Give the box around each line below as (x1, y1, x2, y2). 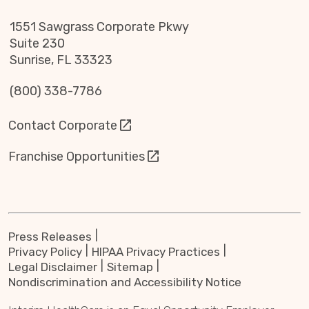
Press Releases (8, 230, 92, 243)
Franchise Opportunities (8, 148, 145, 164)
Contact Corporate (8, 117, 117, 133)
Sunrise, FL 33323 (9, 52, 112, 68)
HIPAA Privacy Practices (92, 245, 220, 259)
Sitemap (107, 260, 153, 274)
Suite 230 (9, 36, 65, 51)
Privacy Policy (8, 245, 82, 259)
